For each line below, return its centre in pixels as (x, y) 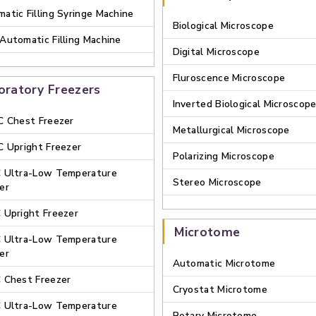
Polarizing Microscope (223, 156)
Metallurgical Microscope (231, 130)
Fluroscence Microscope (229, 78)
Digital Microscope (216, 52)
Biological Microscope (223, 26)
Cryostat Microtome (220, 290)
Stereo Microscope (217, 182)
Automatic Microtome (224, 263)
